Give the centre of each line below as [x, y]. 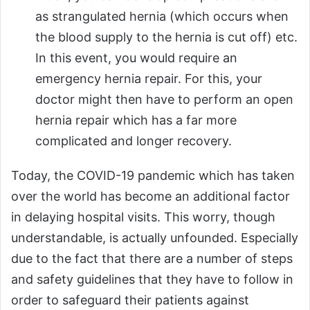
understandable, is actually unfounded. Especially [155, 237]
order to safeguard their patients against [130, 300]
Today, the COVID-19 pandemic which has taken [153, 175]
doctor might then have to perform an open [164, 99]
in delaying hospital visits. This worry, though [143, 217]
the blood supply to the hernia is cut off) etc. [166, 37]
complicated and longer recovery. [139, 140]
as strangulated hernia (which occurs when [162, 16]
